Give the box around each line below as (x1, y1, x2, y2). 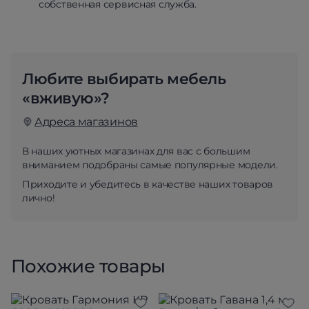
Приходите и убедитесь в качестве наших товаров (22, 178, 274, 190)
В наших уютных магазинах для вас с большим (22, 145, 250, 157)
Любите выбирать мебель (22, 70, 226, 88)
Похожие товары (11, 255, 166, 277)
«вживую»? (22, 89, 110, 108)
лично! (22, 192, 55, 204)
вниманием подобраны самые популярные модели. (22, 159, 278, 171)
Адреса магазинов (34, 115, 138, 128)
